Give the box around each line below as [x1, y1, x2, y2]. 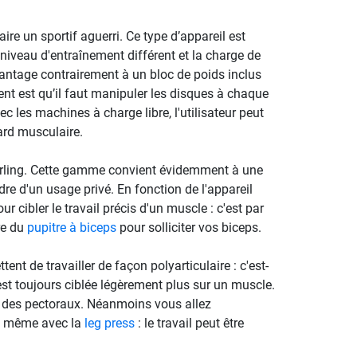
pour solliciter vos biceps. [116, 219, 261, 235]
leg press [84, 315, 135, 331]
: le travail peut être [134, 315, 244, 331]
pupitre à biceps [26, 219, 116, 235]
